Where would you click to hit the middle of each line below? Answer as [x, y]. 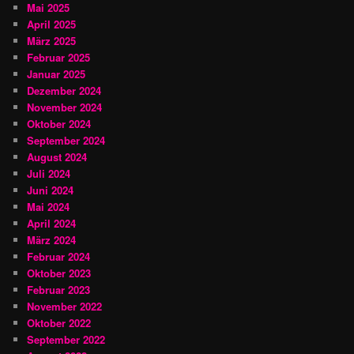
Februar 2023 [59, 289]
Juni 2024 [51, 190]
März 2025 [52, 40]
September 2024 [66, 140]
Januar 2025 [56, 73]
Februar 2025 [59, 57]
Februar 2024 [59, 256]
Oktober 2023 [59, 273]
